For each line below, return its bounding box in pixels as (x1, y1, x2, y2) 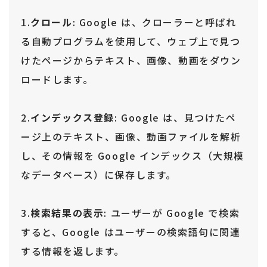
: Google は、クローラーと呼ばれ (72, 15, 237, 30)
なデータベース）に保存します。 (21, 167, 177, 182)
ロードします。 (21, 72, 94, 87)
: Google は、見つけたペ (114, 110, 237, 125)
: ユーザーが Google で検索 (104, 206, 240, 221)
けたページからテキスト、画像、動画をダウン (21, 53, 241, 68)
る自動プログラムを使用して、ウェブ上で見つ (21, 34, 241, 49)
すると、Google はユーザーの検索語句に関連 (21, 225, 241, 240)
